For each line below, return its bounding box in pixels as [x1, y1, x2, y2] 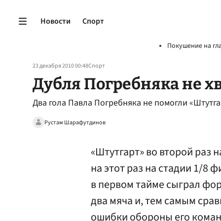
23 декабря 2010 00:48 [33, 62, 88, 70]
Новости [40, 15, 71, 27]
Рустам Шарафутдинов [44, 118, 106, 127]
